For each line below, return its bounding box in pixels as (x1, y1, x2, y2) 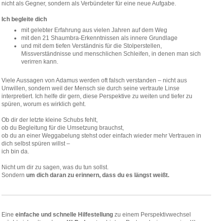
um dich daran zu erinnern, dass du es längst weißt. (26, 172, 169, 179)
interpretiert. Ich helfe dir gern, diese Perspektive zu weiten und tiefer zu (1, 93, 192, 100)
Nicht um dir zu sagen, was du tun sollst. (1, 164, 109, 171)
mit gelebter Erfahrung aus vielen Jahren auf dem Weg (21, 27, 167, 34)
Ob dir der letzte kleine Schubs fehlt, (1, 116, 98, 123)
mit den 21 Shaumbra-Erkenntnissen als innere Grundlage (21, 35, 178, 41)
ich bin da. (1, 148, 29, 155)
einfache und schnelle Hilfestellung (15, 211, 113, 218)
